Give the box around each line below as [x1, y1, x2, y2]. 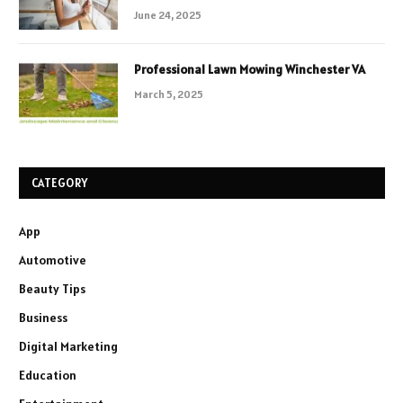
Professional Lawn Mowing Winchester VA [134, 61, 365, 78]
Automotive [19, 252, 86, 269]
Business [19, 309, 67, 327]
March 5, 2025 [134, 87, 203, 102]
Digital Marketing [19, 338, 118, 355]
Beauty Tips [19, 281, 85, 298]
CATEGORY [31, 175, 88, 192]
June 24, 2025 [134, 8, 201, 22]
